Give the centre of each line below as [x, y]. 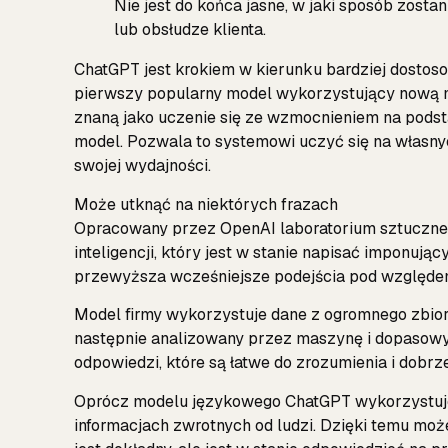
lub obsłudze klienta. [190, 30]
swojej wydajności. [142, 166]
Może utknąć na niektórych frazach [206, 204]
